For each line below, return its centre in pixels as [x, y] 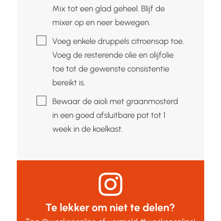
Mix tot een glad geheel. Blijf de [108, 8]
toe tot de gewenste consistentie [110, 68]
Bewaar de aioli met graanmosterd [115, 101]
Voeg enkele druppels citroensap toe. [118, 41]
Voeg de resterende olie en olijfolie [113, 55]
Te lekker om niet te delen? [110, 207]
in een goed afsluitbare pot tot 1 [109, 115]
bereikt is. [69, 82]
